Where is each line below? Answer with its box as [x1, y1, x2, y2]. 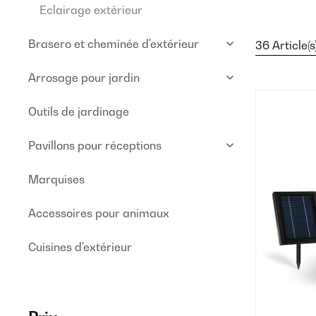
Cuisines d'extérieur [28, 240, 132, 254]
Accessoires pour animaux [28, 206, 169, 220]
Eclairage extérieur [39, 3, 142, 17]
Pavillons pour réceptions [28, 138, 162, 152]
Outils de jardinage [28, 104, 129, 119]
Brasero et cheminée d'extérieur [28, 37, 199, 51]
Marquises [28, 172, 85, 186]
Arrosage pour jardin [28, 71, 140, 85]
